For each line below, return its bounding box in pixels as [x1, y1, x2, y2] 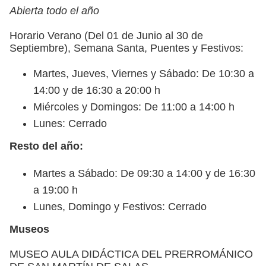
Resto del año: [9, 140, 83, 152]
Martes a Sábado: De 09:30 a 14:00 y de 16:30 [33, 167, 255, 179]
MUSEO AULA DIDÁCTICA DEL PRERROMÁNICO [9, 248, 253, 260]
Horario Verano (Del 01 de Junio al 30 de [9, 29, 203, 42]
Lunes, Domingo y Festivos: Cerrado [33, 200, 207, 213]
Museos [9, 223, 49, 235]
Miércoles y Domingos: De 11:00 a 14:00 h [33, 100, 235, 113]
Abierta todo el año [9, 4, 99, 17]
